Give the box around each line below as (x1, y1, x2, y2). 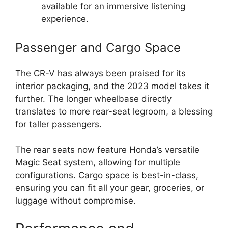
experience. (41, 14, 89, 24)
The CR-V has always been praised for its (15, 68, 186, 78)
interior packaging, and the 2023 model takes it (15, 80, 209, 91)
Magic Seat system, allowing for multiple (15, 157, 180, 167)
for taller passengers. (15, 119, 102, 129)
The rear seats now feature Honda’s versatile (15, 145, 199, 155)
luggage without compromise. (15, 195, 136, 206)
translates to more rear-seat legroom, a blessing (15, 106, 213, 117)
